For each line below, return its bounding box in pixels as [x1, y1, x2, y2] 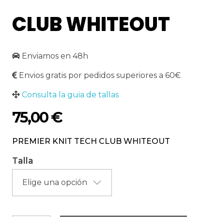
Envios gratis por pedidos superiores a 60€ [19, 71, 181, 80]
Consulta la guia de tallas [22, 90, 119, 99]
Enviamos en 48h [22, 51, 88, 61]
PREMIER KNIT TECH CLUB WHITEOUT [12, 137, 170, 146]
